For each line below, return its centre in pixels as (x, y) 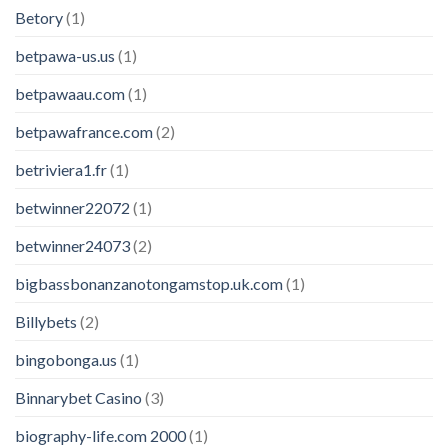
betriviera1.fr (61, 169)
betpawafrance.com (84, 131)
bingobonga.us (66, 359)
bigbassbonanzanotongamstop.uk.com (149, 283)
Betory (39, 17)
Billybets (46, 321)
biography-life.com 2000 (100, 435)
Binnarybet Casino (78, 397)
